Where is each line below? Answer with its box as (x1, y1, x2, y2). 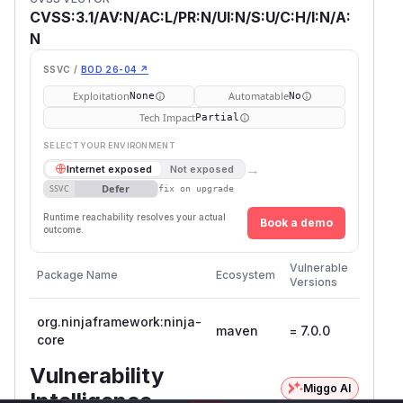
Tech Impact (139, 110, 195, 124)
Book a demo (260, 215, 333, 229)
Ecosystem (216, 267, 275, 282)
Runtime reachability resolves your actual (43, 210, 226, 222)
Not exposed (170, 162, 234, 175)
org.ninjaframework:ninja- (37, 313, 201, 329)
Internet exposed (67, 162, 152, 175)
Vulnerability (30, 362, 164, 389)
